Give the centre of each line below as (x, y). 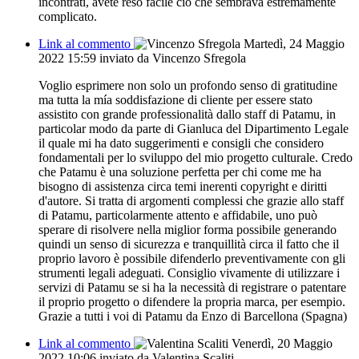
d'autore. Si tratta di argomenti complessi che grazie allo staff (191, 200)
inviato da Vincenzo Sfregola (173, 58)
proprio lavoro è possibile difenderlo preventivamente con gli (192, 258)
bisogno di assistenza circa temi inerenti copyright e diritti (183, 186)
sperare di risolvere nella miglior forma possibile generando (188, 229)
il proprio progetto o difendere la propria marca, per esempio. (192, 301)
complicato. (68, 16)
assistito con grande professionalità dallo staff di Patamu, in (187, 114)
